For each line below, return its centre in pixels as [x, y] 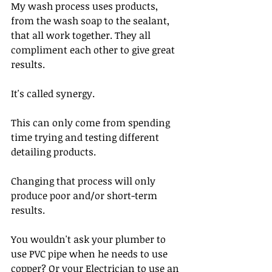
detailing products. [53, 152]
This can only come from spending [92, 123]
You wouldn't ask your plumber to [90, 240]
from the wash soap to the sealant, [91, 21]
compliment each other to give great [94, 50]
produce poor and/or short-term [85, 196]
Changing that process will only [84, 181]
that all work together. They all [82, 36]
